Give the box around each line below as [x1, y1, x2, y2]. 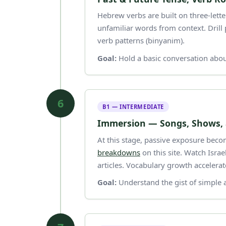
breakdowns [97, 147, 140, 157]
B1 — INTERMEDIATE [102, 103, 164, 111]
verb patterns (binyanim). [97, 35, 185, 46]
